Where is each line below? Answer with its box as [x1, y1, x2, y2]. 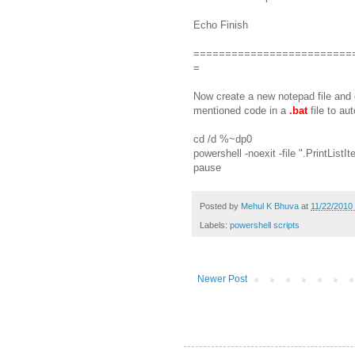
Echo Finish [193, 18, 248, 31]
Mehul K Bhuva [241, 200, 299, 211]
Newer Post [197, 273, 247, 285]
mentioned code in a [193, 104, 286, 116]
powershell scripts [230, 220, 300, 231]
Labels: [200, 220, 230, 231]
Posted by [200, 200, 241, 211]
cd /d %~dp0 [193, 132, 252, 145]
